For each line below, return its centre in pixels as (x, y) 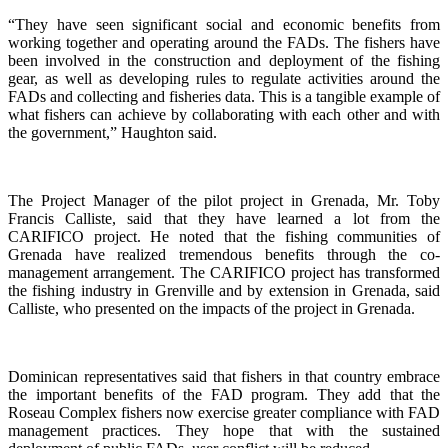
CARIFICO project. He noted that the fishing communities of (224, 236)
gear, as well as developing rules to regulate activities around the (224, 78)
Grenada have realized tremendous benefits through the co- (224, 254)
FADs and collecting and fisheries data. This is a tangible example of (224, 96)
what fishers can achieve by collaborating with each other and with (224, 114)
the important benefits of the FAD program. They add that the (224, 394)
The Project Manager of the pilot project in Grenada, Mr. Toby (224, 200)
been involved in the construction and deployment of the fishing (224, 60)
